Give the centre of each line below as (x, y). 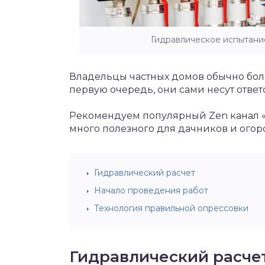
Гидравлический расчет (145, 172)
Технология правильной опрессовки (171, 208)
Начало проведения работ (151, 190)
